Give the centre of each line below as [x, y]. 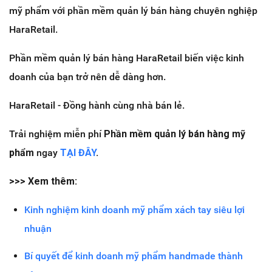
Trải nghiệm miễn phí [56, 134]
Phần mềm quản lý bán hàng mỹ [175, 134]
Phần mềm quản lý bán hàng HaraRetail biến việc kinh [127, 58]
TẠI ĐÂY [78, 153]
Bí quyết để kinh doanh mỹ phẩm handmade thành [134, 256]
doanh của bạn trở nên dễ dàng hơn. [87, 77]
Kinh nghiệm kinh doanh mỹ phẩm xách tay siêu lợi [134, 210]
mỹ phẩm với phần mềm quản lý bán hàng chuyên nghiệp [133, 11]
